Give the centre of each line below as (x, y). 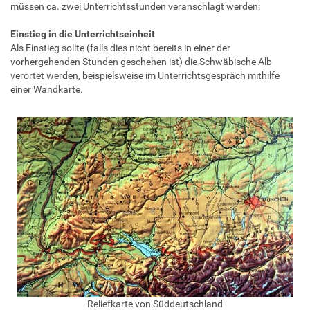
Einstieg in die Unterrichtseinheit (83, 34)
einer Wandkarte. (47, 89)
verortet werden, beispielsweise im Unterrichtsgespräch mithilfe (145, 75)
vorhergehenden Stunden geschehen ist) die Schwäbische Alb (141, 61)
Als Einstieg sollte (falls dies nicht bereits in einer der (120, 47)
